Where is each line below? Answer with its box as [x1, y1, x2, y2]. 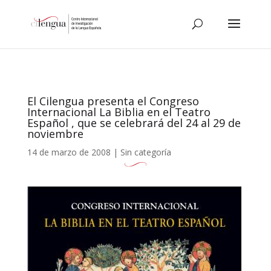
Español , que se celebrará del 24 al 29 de [27, 116, 241, 130]
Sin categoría [120, 146, 171, 158]
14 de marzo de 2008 [27, 146, 111, 158]
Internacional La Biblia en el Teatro [27, 105, 211, 119]
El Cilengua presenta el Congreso [27, 94, 199, 108]
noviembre [27, 126, 83, 141]
